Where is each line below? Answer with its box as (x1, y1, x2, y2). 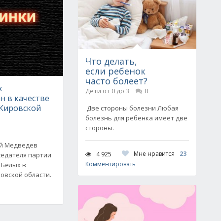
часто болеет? (85, 75, 147, 87)
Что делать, (85, 55, 137, 67)
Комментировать (85, 160, 136, 168)
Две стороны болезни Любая (85, 104, 179, 112)
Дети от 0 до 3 (85, 86, 129, 95)
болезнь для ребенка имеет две (85, 113, 187, 122)
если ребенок (85, 65, 146, 77)
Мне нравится (134, 149, 175, 158)
